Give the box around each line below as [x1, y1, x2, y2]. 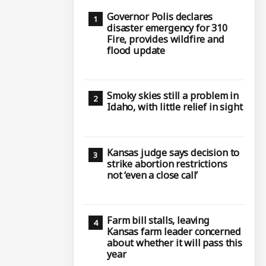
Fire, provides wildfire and [107, 32, 224, 46]
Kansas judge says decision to [107, 145, 240, 159]
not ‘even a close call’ [107, 168, 198, 182]
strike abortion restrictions [107, 157, 227, 170]
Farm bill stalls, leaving [107, 213, 210, 227]
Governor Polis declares [107, 9, 213, 23]
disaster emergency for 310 [107, 21, 227, 34]
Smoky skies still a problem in [107, 89, 239, 103]
